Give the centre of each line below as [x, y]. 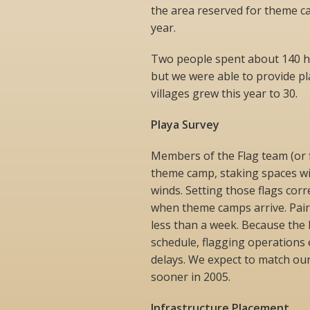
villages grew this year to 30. [224, 93]
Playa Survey [185, 124]
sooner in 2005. [190, 276]
